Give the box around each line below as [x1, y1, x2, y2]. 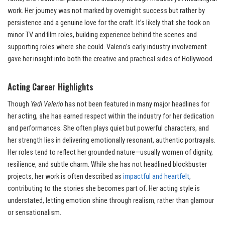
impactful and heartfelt [123, 172, 189, 181]
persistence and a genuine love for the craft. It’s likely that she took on [8, 18, 210, 27]
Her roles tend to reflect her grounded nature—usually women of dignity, [8, 148, 213, 157]
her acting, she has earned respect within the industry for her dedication [8, 111, 214, 121]
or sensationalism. [8, 208, 61, 217]
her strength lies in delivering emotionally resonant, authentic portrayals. [8, 136, 215, 145]
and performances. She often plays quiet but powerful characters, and [8, 124, 209, 133]
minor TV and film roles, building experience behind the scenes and [8, 30, 197, 39]
